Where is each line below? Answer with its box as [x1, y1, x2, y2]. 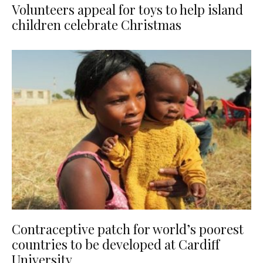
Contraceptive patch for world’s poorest [12, 220, 244, 238]
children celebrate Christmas [12, 15, 181, 33]
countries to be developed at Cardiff [12, 235, 220, 254]
